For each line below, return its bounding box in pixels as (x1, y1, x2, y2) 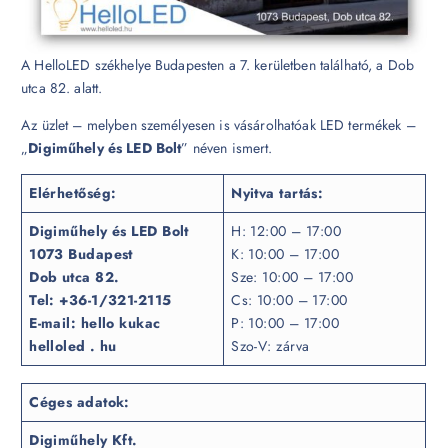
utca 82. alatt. (21, 77, 103, 98)
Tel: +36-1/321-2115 (29, 289, 172, 310)
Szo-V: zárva (231, 335, 310, 356)
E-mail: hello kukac (29, 312, 161, 333)
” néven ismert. (181, 137, 273, 158)
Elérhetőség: (29, 182, 117, 203)
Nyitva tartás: (231, 182, 324, 203)
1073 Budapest (29, 243, 133, 264)
